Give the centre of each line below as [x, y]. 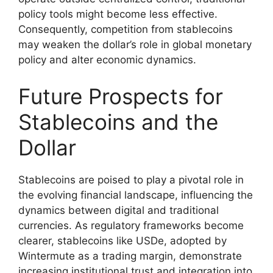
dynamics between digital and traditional [119, 210]
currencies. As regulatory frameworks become [131, 225]
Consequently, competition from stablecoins [126, 30]
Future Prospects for [121, 96]
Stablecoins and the [118, 122]
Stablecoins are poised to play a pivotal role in [131, 179]
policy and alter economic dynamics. [107, 60]
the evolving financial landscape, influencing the [136, 195]
